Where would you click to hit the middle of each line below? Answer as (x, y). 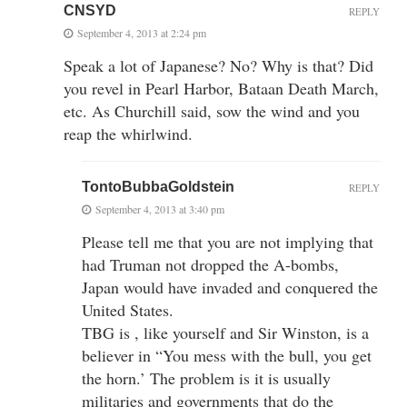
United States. (128, 309)
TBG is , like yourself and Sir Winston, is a (225, 332)
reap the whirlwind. (128, 133)
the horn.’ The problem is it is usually (206, 377)
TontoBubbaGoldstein (158, 186)
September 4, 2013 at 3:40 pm (160, 208)
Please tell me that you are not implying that (228, 241)
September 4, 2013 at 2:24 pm (142, 32)
